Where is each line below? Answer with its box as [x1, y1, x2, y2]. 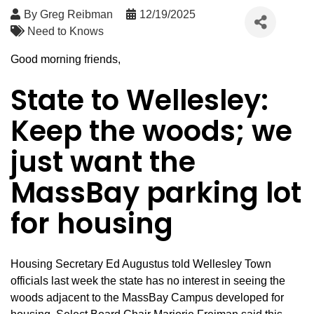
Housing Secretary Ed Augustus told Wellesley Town [11, 258, 271, 271]
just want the [11, 142, 196, 182]
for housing [11, 204, 173, 244]
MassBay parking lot [11, 173, 301, 213]
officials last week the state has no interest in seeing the [11, 275, 285, 287]
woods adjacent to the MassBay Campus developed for [11, 292, 284, 304]
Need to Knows [27, 25, 104, 38]
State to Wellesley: [11, 81, 268, 121]
